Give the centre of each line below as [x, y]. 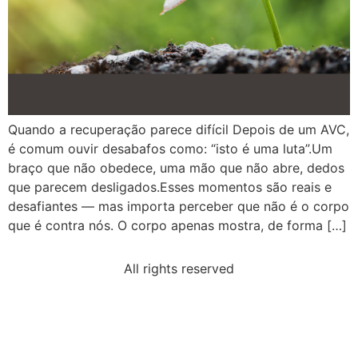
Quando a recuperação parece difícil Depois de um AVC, [179, 129]
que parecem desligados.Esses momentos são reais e [170, 187]
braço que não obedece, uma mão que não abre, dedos [176, 168]
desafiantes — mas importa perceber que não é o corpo [179, 206]
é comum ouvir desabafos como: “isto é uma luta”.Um [170, 149]
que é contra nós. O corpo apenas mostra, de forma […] [177, 225]
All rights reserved [179, 269]
